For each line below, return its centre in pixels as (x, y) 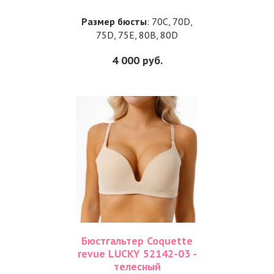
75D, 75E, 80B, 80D (137, 35)
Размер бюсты (114, 21)
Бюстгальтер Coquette (137, 241)
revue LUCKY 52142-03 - (137, 254)
